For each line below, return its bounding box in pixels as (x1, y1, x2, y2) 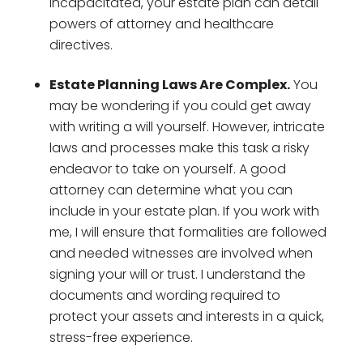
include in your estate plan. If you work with (49, 201, 319, 220)
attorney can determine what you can (49, 180, 293, 199)
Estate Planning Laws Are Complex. (49, 75, 290, 94)
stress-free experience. (49, 327, 193, 347)
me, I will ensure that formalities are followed (49, 222, 327, 241)
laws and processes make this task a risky (49, 138, 310, 157)
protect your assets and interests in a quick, (49, 306, 324, 326)
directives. (49, 35, 113, 54)
